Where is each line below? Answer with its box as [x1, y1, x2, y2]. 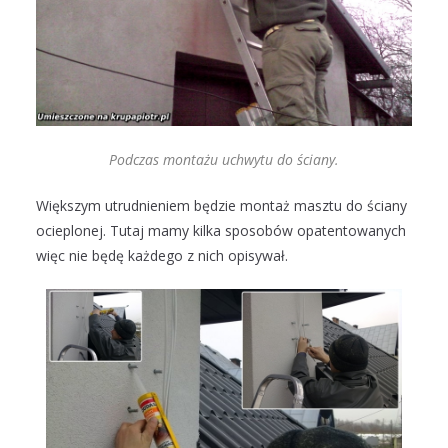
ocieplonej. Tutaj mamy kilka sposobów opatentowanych [36, 221, 406, 241]
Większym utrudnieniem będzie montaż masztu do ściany [36, 196, 407, 216]
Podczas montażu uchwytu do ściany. [109, 150, 339, 170]
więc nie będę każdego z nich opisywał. [36, 246, 288, 266]
